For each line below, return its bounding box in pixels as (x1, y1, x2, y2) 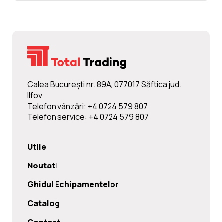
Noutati (27, 160, 57, 171)
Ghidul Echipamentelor (27, 178, 119, 190)
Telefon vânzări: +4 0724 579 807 (27, 100, 148, 111)
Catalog (27, 197, 59, 209)
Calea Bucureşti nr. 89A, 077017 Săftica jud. (27, 78, 181, 90)
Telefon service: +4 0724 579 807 (27, 111, 149, 122)
